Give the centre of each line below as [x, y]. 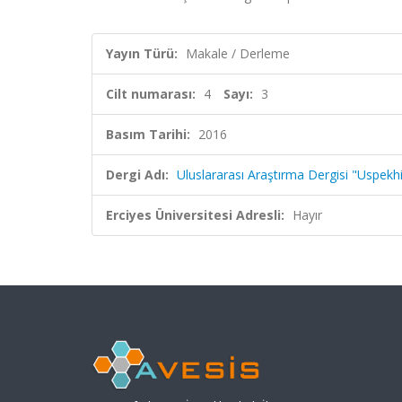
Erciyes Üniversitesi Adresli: [195, 215]
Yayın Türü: [142, 53]
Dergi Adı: [137, 175]
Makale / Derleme [238, 53]
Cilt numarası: [151, 94]
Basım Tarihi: [148, 134]
